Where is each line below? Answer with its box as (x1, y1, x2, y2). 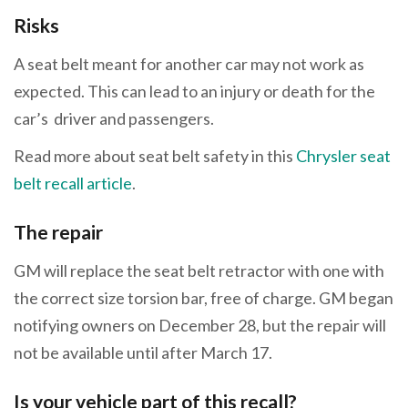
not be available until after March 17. (14, 342, 275, 362)
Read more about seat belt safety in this (14, 146, 296, 167)
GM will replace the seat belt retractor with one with (14, 260, 384, 280)
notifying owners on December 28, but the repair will (14, 314, 386, 335)
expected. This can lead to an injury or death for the (14, 80, 375, 101)
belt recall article (14, 173, 132, 194)
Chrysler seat (296, 146, 391, 167)
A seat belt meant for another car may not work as (14, 53, 364, 74)
